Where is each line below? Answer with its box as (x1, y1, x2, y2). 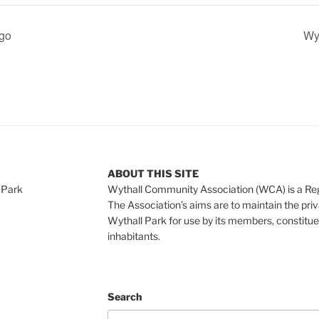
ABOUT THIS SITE (107, 167, 199, 179)
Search (107, 290, 142, 303)
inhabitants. (107, 229, 160, 242)
